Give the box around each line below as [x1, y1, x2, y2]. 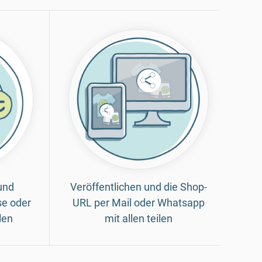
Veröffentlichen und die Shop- [70, 180, 207, 193]
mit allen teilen [105, 212, 173, 225]
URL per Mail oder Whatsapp [73, 196, 205, 209]
